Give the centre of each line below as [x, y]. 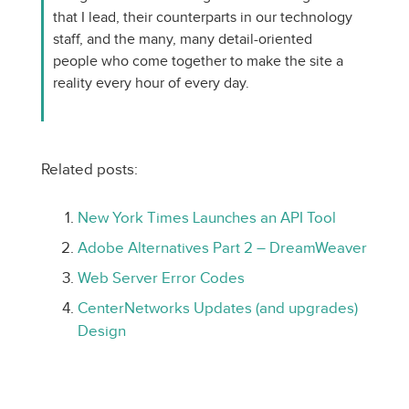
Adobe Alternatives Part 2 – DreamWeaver [222, 248]
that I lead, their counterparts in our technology [203, 17]
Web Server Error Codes [161, 278]
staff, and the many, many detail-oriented [183, 39]
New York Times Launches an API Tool [207, 218]
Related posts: [89, 169]
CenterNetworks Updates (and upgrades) [218, 308]
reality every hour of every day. [151, 83]
